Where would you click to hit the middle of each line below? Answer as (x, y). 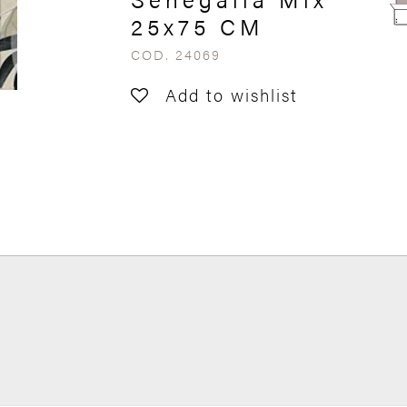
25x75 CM (198, 26)
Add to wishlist (232, 95)
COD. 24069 (176, 54)
